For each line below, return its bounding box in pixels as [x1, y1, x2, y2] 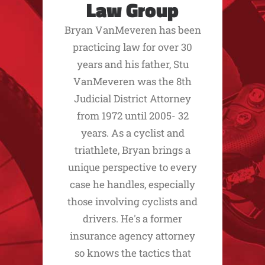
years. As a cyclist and [80, 125, 185, 140]
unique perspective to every [68, 160, 197, 174]
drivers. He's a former [83, 211, 182, 225]
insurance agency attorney [70, 228, 195, 243]
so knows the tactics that [74, 245, 191, 260]
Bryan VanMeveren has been [64, 22, 201, 37]
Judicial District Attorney [74, 91, 191, 105]
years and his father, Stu [76, 57, 189, 71]
